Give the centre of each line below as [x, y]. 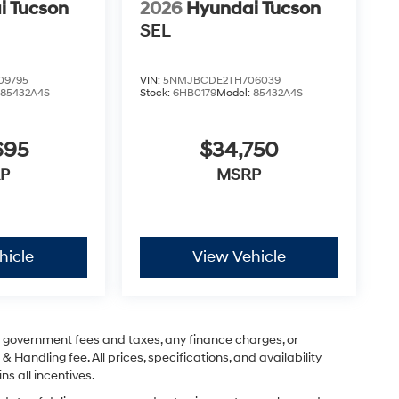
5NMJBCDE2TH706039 [221, 81]
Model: [234, 94]
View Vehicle [239, 257]
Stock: [156, 94]
